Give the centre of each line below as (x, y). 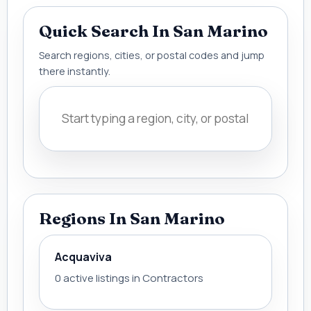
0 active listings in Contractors (129, 278)
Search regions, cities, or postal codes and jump (152, 55)
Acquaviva (83, 257)
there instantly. (75, 71)
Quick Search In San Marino (153, 31)
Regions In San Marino (132, 218)
